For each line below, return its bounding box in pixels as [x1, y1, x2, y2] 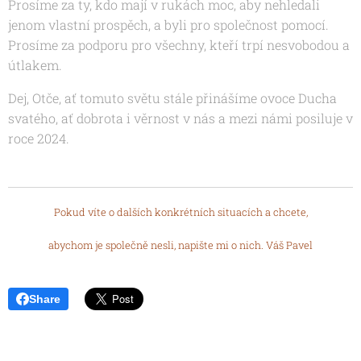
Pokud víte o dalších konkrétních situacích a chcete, [53, 205, 308, 219]
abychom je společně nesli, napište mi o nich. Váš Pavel [48, 239, 313, 252]
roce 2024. [8, 130, 69, 147]
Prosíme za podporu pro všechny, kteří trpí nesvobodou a [8, 36, 350, 54]
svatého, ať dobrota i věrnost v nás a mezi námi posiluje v [8, 110, 353, 127]
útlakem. [8, 56, 62, 74]
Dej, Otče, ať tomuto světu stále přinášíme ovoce [8, 89, 295, 107]
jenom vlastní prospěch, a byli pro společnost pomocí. [8, 16, 329, 34]
